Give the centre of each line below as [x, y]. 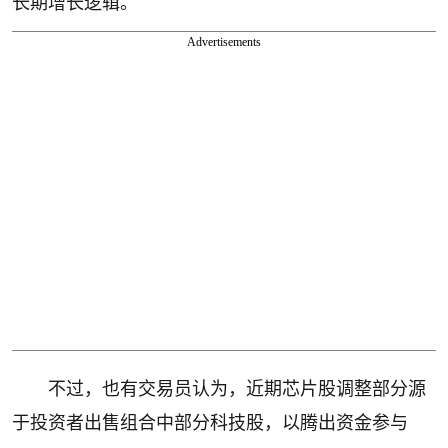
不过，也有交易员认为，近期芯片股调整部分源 [237, 387]
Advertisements [224, 41]
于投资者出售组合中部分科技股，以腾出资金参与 [210, 421]
